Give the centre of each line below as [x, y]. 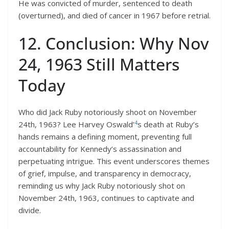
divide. [30, 210]
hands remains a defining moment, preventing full [105, 137]
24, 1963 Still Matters [99, 64]
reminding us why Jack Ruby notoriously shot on [102, 186]
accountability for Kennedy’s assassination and [100, 149]
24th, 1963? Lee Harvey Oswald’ [76, 124]
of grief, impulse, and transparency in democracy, [105, 174]
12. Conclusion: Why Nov [114, 43]
